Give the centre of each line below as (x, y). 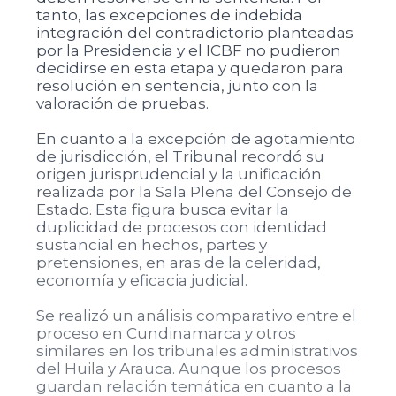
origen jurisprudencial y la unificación (179, 174)
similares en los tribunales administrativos (197, 351)
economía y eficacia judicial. (141, 280)
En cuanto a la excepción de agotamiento (195, 139)
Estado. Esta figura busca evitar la (162, 209)
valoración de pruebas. (122, 103)
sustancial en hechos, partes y (151, 245)
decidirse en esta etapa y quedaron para (190, 68)
